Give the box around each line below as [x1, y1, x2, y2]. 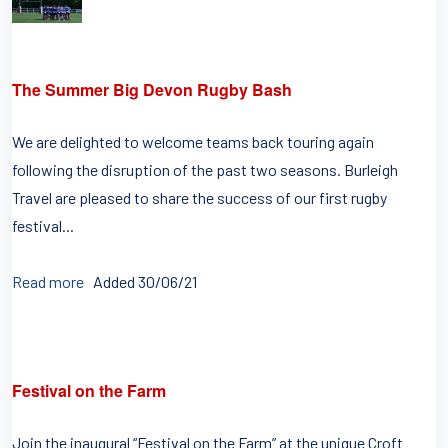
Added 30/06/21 [93, 272, 197, 291]
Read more [12, 272, 84, 291]
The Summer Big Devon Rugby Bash [12, 78, 292, 101]
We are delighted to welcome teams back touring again [12, 132, 374, 151]
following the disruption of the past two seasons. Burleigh [12, 160, 398, 179]
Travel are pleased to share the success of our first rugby [12, 188, 387, 207]
